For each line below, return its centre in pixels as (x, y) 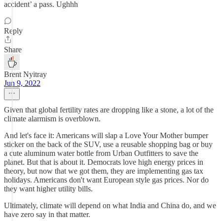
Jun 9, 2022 (22, 83)
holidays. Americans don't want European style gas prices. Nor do (106, 180)
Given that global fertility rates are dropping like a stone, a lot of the (109, 110)
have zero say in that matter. (47, 214)
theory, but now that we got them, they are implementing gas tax (104, 171)
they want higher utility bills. (48, 189)
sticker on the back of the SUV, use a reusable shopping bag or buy (108, 144)
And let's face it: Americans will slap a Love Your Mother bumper (106, 135)
